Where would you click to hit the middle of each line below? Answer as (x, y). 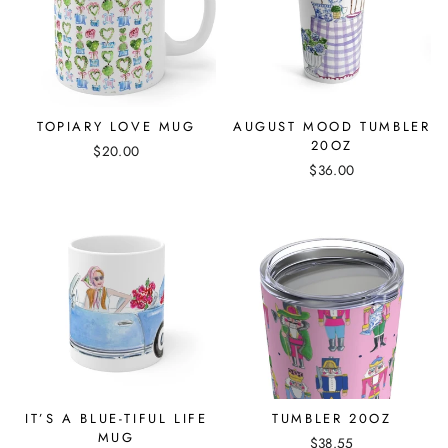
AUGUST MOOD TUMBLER (332, 126)
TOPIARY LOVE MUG (116, 126)
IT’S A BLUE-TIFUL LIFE (116, 419)
